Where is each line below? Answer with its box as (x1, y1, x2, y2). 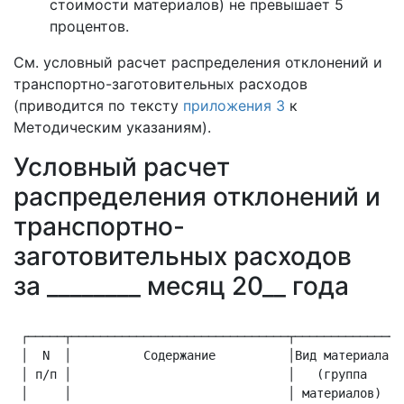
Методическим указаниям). (14, 118, 211, 136)
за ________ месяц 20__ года (14, 271, 349, 301)
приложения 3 (183, 96, 285, 115)
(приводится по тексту (14, 96, 183, 115)
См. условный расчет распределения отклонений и (14, 53, 382, 71)
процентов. (50, 17, 129, 35)
